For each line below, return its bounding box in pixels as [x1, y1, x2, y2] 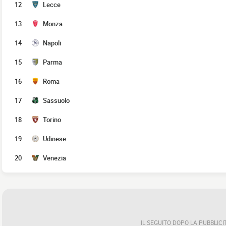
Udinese [43, 134, 66, 143]
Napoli [43, 38, 61, 47]
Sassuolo [43, 96, 70, 105]
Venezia [43, 153, 66, 162]
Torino [43, 115, 61, 124]
